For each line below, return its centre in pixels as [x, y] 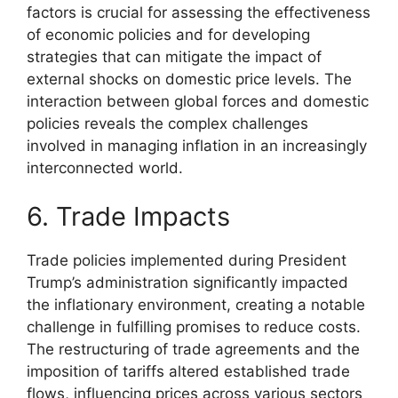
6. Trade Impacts [128, 217]
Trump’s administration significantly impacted [187, 283]
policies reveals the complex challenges [167, 123]
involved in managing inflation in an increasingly [197, 145]
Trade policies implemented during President [187, 261]
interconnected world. [105, 167]
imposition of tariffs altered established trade [188, 372]
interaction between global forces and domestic [198, 101]
